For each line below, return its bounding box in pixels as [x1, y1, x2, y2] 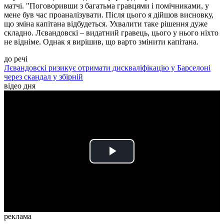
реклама [4, 212, 31, 221]
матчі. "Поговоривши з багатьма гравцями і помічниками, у [4, 1, 209, 10]
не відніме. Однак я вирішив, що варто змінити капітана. [4, 37, 198, 46]
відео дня [4, 81, 35, 90]
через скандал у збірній [4, 72, 83, 81]
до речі [4, 54, 27, 63]
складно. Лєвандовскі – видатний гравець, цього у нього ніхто [4, 28, 218, 37]
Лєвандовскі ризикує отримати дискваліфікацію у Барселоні [4, 63, 210, 72]
